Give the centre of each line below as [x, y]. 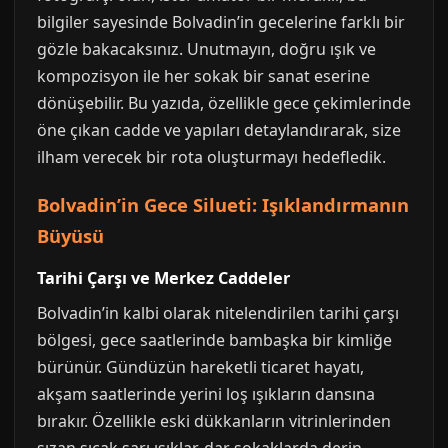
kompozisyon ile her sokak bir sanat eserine [203, 76]
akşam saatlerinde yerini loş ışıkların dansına [206, 394]
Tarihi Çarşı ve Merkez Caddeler [163, 278]
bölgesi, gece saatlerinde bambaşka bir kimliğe [214, 340]
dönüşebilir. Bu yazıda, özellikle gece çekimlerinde [224, 103]
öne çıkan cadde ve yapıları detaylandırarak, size [219, 130]
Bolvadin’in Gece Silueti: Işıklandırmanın [223, 204]
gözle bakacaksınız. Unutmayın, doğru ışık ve [206, 49]
